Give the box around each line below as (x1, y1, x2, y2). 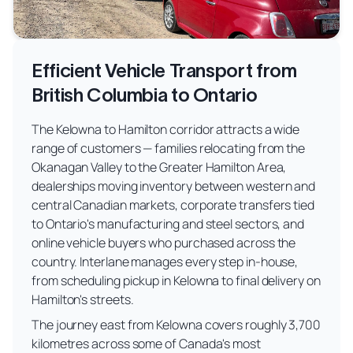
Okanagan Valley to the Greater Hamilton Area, (32, 158, 287, 176)
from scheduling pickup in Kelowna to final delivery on (32, 271, 321, 289)
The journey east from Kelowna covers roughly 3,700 (32, 315, 321, 333)
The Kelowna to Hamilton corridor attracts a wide (32, 120, 300, 138)
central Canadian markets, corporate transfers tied (32, 195, 315, 214)
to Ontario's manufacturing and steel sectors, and (32, 214, 305, 232)
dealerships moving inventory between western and (32, 176, 316, 195)
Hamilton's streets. (32, 290, 134, 308)
